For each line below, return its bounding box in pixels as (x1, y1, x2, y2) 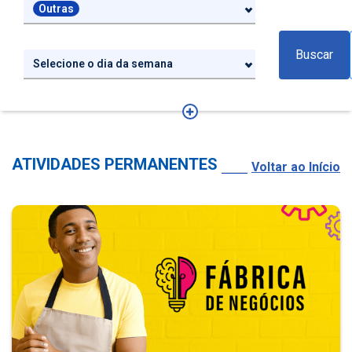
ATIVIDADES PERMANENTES (12, 155, 218, 174)
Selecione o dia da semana (33, 57, 173, 70)
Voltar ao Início (251, 159, 340, 174)
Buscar (295, 47, 333, 62)
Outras (38, 2, 74, 15)
